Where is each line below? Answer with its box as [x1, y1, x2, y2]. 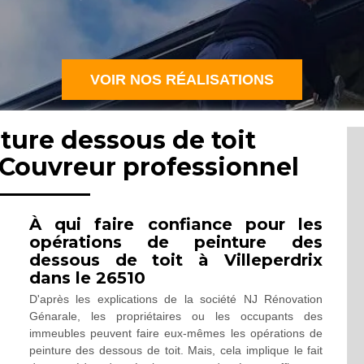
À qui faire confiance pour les [28, 214, 323, 234]
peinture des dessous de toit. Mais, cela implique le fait [28, 344, 323, 357]
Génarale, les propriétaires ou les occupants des [28, 310, 323, 323]
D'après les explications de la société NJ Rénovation [28, 292, 323, 305]
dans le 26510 [28, 268, 145, 288]
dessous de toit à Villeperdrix [28, 250, 323, 270]
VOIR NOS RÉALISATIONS [90, 71, 274, 88]
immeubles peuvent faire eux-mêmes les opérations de [28, 327, 323, 340]
